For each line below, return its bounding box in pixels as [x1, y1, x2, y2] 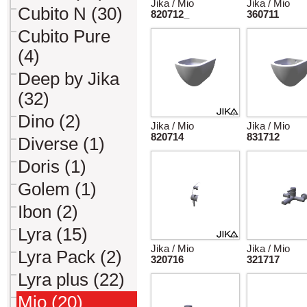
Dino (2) [18, 112, 81, 131]
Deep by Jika [18, 69, 119, 88]
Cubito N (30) [18, 4, 123, 23]
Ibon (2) [18, 202, 78, 221]
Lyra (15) [18, 225, 88, 244]
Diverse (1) [18, 134, 105, 153]
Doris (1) [18, 157, 86, 176]
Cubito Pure [18, 27, 110, 46]
